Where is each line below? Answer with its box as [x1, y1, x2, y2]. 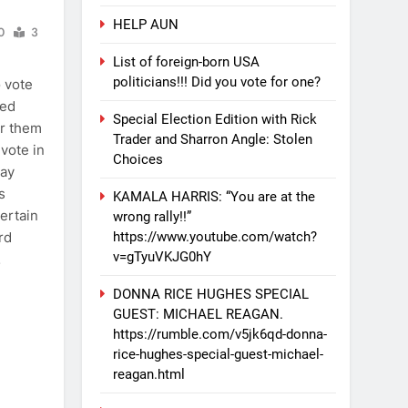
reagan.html [113, 365, 186, 382]
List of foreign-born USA [113, 53, 260, 70]
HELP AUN [113, 15, 179, 33]
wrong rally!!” [113, 208, 192, 225]
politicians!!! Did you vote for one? [113, 73, 321, 90]
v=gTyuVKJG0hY [113, 248, 212, 265]
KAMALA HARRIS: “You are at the [113, 188, 316, 205]
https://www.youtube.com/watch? [113, 228, 318, 245]
